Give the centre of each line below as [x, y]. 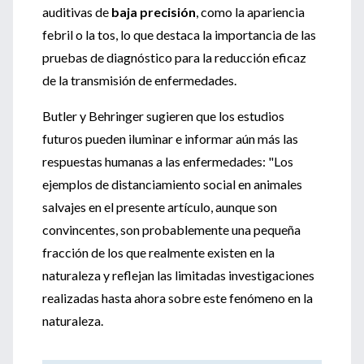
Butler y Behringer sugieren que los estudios [163, 116]
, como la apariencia [250, 12]
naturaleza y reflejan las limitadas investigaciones [178, 275]
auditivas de [76, 12]
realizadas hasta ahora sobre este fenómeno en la [178, 298]
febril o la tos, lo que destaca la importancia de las [179, 35]
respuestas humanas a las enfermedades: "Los [168, 161]
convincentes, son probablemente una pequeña [171, 230]
